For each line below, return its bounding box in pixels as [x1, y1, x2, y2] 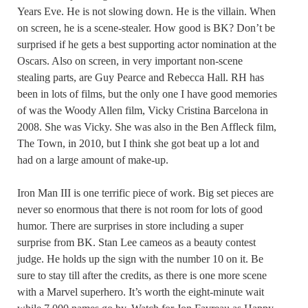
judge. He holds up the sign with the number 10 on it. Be [17, 253, 263, 265]
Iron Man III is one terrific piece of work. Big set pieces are [17, 187, 274, 199]
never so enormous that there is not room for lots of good [17, 203, 263, 216]
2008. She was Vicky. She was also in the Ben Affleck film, [17, 121, 276, 133]
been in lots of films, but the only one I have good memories [17, 88, 277, 100]
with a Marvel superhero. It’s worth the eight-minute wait [17, 286, 264, 298]
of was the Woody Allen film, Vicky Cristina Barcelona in [17, 104, 268, 117]
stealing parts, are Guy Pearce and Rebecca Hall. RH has [17, 71, 264, 84]
